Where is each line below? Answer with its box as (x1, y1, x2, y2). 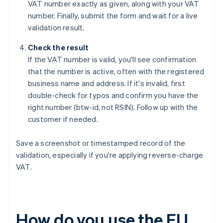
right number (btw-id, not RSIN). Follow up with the (28, 102, 198, 112)
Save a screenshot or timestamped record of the (16, 138, 186, 148)
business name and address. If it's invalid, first (28, 78, 185, 89)
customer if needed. (28, 114, 98, 124)
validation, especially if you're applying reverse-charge (16, 150, 204, 160)
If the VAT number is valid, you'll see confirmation (28, 54, 197, 65)
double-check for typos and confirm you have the (28, 90, 199, 101)
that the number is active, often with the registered (28, 66, 205, 77)
